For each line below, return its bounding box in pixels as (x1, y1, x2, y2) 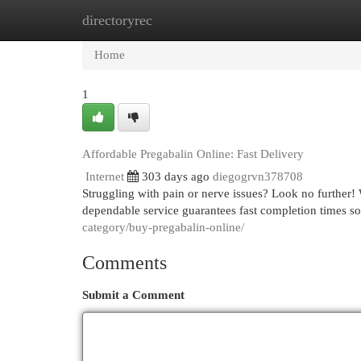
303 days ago (142, 170, 210, 183)
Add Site (273, 14, 317, 27)
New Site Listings (161, 14, 249, 27)
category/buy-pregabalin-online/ (82, 221, 244, 234)
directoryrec (82, 12, 152, 28)
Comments (82, 252, 167, 273)
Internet (85, 170, 124, 183)
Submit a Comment (82, 288, 185, 301)
